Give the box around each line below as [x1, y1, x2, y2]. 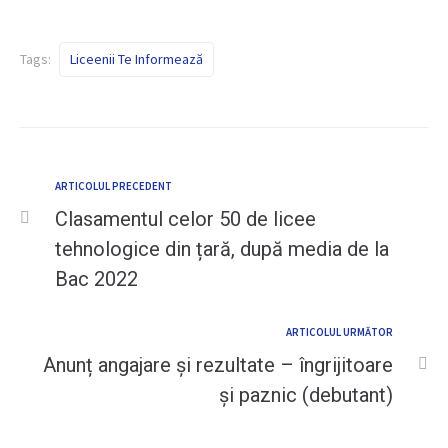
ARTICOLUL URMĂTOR [286, 325, 393, 339]
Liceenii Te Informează [70, 50, 203, 68]
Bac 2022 [55, 267, 138, 291]
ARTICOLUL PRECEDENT [55, 179, 172, 193]
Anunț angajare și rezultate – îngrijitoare [43, 353, 393, 377]
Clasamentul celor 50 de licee [55, 207, 316, 231]
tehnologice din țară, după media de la [55, 237, 389, 261]
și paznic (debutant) [219, 383, 393, 407]
